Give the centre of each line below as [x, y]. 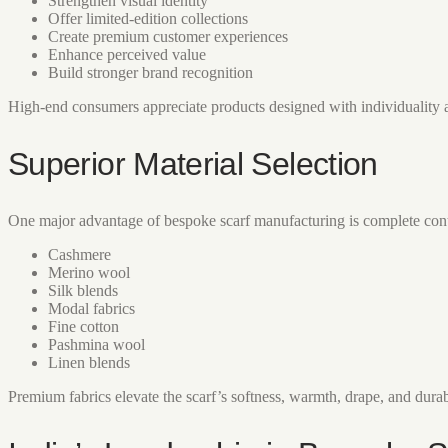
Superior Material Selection [193, 163]
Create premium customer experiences [168, 37]
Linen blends [89, 363]
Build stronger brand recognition [150, 73]
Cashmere [79, 255]
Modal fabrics [91, 309]
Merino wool [89, 273]
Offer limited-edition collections [148, 19]
